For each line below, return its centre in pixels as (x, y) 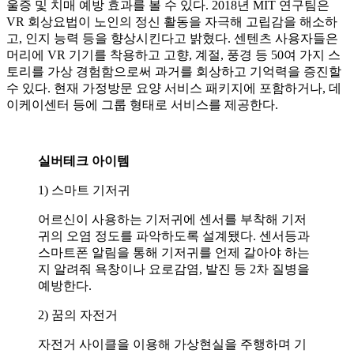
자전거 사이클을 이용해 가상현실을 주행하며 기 (172, 345)
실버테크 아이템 (84, 161)
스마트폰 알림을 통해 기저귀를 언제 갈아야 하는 (174, 253)
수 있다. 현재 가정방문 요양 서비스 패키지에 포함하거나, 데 (174, 88)
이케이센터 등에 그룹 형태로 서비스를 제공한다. (142, 105)
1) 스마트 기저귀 (84, 190)
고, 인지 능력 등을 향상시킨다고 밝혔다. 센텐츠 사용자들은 (172, 39)
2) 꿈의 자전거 (78, 315)
